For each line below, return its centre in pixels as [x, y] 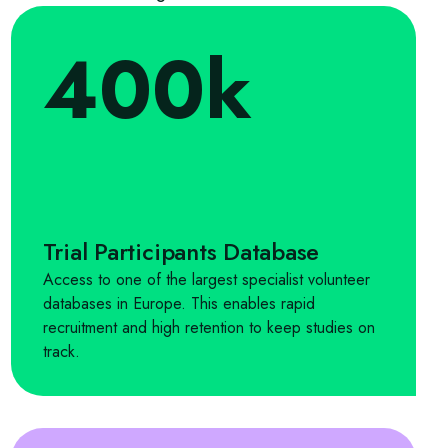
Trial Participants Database [181, 251]
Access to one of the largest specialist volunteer [206, 279]
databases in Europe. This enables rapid [178, 303]
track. [61, 351]
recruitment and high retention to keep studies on [208, 327]
